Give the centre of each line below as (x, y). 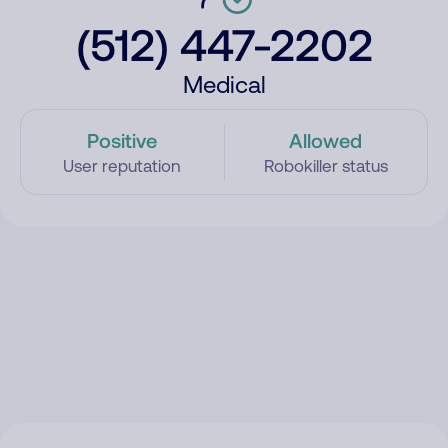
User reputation (122, 166)
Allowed (326, 140)
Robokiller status (325, 166)
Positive (122, 140)
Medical (224, 84)
